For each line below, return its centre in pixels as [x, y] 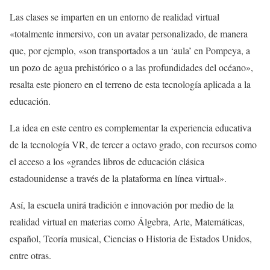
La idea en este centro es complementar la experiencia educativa [130, 127]
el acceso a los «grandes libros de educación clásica [107, 161]
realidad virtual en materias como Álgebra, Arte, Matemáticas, [127, 221]
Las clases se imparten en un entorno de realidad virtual [115, 16]
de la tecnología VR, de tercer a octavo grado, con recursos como [133, 144]
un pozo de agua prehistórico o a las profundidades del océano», [131, 67]
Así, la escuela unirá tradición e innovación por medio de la [122, 204]
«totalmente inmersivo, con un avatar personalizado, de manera [129, 33]
